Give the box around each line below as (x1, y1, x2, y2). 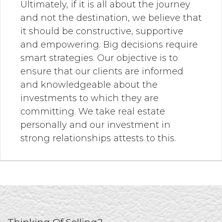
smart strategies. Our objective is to (20, 53, 178, 63)
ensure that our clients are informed (20, 66, 183, 77)
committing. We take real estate (20, 106, 165, 117)
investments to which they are (20, 93, 159, 104)
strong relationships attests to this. (20, 133, 176, 144)
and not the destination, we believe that (20, 12, 202, 23)
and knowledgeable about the (20, 79, 158, 90)
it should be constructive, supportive (20, 26, 183, 37)
